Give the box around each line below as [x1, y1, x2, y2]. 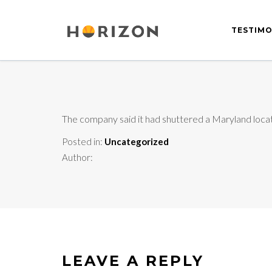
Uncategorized [104, 136, 169, 148]
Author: [62, 152, 93, 163]
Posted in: [62, 136, 104, 148]
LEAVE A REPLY [62, 252, 204, 270]
